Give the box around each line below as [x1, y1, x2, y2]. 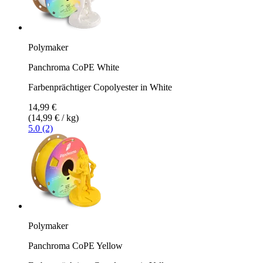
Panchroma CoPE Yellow [28, 240, 123, 251]
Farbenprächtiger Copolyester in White [28, 82, 172, 92]
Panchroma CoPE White [28, 62, 119, 72]
